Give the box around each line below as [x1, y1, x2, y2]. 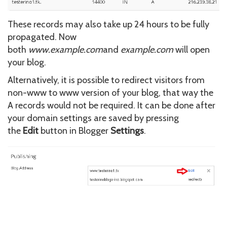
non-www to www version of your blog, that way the [8, 87, 213, 98]
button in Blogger [39, 125, 110, 136]
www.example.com [28, 44, 103, 55]
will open [173, 44, 210, 55]
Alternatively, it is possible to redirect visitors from [8, 74, 205, 86]
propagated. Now [8, 31, 77, 43]
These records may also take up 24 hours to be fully [8, 18, 209, 30]
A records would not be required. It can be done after [8, 99, 215, 111]
